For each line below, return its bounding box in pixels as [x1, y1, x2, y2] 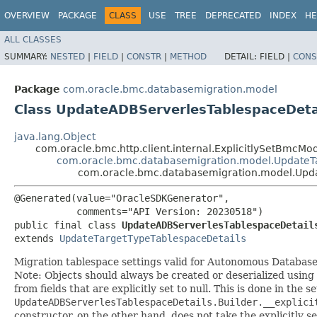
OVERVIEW [4, 11, 50, 21]
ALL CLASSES [4, 34, 62, 45]
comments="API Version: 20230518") [14, 205, 263, 217]
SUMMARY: [4, 51, 50, 62]
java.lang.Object [14, 130, 96, 142]
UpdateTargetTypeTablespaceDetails [59, 232, 246, 244]
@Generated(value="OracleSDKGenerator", [14, 192, 229, 204]
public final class [14, 219, 122, 231]
